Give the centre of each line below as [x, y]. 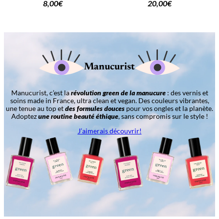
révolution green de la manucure [118, 92]
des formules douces [95, 108]
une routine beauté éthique [78, 116]
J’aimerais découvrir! [109, 131]
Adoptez [24, 116]
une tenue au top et [35, 108]
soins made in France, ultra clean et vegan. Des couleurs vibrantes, [109, 100]
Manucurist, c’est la [41, 92]
